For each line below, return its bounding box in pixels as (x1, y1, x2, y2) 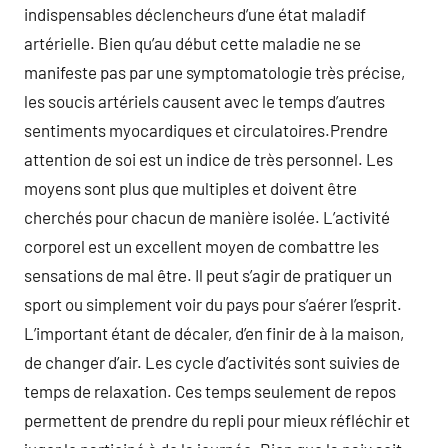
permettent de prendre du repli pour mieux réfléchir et (24, 410, 410, 430)
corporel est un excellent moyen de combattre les (24, 236, 379, 256)
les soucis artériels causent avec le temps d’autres (24, 91, 385, 111)
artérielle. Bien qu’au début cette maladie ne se (24, 33, 361, 53)
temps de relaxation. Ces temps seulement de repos (24, 381, 396, 401)
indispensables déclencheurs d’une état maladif (24, 4, 366, 24)
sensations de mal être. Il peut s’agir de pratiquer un (24, 265, 392, 285)
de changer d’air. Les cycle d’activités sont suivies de (24, 352, 400, 372)
